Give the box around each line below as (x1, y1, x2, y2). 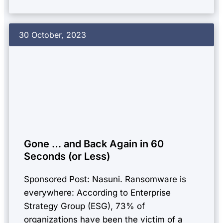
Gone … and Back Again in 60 (24, 138, 164, 150)
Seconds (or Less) (24, 150, 110, 162)
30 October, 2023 (19, 30, 86, 40)
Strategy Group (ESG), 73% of (24, 201, 145, 211)
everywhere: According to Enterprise (24, 188, 171, 198)
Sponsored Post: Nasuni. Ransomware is (24, 174, 186, 184)
